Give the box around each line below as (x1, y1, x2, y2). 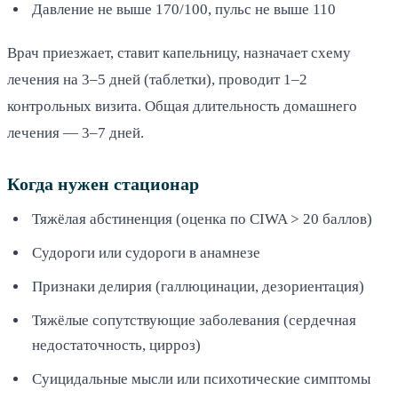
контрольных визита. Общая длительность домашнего (7, 97, 357, 115)
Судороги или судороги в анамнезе (32, 243, 260, 261)
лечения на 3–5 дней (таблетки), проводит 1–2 (7, 70, 307, 88)
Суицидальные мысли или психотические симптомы (32, 370, 370, 387)
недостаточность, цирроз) (32, 336, 201, 354)
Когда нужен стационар (7, 173, 199, 194)
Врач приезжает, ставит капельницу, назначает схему (7, 44, 351, 61)
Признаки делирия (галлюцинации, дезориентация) (32, 277, 364, 295)
